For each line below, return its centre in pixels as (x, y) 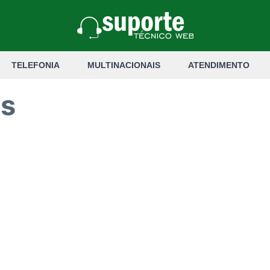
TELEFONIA (35, 65)
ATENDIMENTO (218, 65)
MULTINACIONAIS (124, 65)
